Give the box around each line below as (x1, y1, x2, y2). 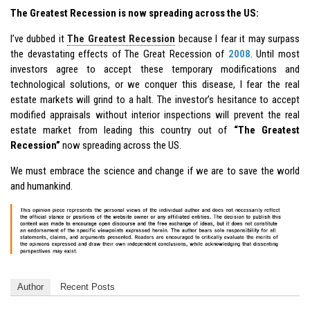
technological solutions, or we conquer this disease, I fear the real (10, 77, 300, 91)
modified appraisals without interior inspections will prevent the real (10, 108, 300, 121)
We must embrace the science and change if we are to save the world (10, 164, 300, 177)
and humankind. (10, 179, 73, 192)
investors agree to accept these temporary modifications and (10, 62, 300, 75)
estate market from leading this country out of (10, 123, 234, 136)
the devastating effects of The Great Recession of (10, 47, 228, 60)
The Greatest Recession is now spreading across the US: (10, 6, 259, 19)
